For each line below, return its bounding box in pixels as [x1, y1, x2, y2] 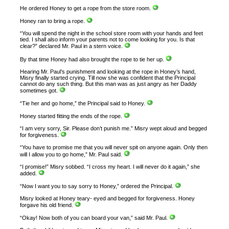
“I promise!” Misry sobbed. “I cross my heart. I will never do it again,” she [20, 163, 200, 170]
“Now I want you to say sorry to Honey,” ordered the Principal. [20, 182, 175, 189]
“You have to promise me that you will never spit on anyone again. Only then [20, 144, 208, 151]
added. [20, 170, 39, 176]
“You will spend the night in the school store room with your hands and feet [20, 30, 203, 37]
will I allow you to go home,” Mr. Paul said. [20, 151, 124, 157]
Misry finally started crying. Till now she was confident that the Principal [20, 74, 196, 81]
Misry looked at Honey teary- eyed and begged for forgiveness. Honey [20, 195, 195, 201]
